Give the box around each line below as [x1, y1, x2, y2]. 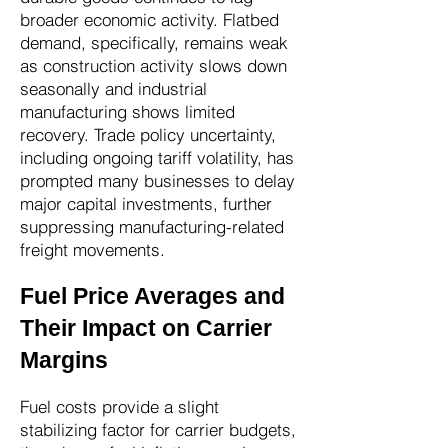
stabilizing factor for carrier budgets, [20, 419, 296, 440]
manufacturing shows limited [20, 101, 235, 122]
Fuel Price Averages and [20, 283, 285, 309]
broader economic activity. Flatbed [20, 9, 279, 30]
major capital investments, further [20, 193, 272, 214]
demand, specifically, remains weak [20, 32, 288, 53]
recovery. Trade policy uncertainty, [20, 124, 276, 145]
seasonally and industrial [20, 78, 207, 99]
